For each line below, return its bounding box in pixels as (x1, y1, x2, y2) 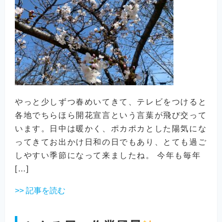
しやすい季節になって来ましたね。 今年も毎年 (14, 151, 201, 160)
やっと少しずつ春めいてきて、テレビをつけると (14, 98, 207, 107)
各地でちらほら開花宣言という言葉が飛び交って (14, 111, 207, 120)
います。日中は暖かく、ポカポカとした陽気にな (14, 124, 207, 133)
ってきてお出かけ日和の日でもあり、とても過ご (14, 138, 207, 147)
